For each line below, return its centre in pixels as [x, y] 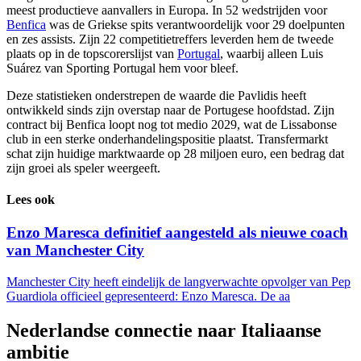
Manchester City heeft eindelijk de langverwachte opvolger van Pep [178, 281]
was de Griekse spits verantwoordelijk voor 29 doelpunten [195, 24]
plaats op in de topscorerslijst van [92, 53]
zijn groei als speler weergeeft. [83, 168]
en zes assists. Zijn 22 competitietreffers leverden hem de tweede [170, 39]
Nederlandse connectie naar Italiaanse [164, 330]
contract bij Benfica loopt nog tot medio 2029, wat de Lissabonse [172, 124]
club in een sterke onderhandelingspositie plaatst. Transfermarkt [167, 139]
